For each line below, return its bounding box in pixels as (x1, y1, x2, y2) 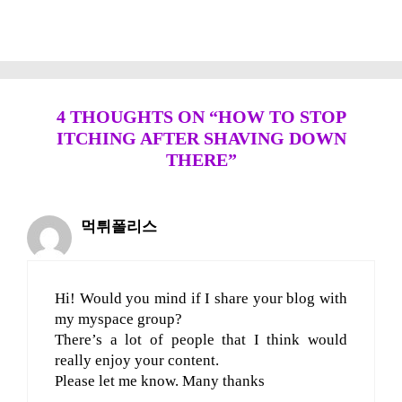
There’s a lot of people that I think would (55, 330, 347, 348)
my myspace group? (55, 310, 182, 328)
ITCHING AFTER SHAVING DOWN (56, 127, 346, 148)
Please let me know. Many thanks (55, 371, 265, 389)
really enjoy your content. (55, 351, 219, 369)
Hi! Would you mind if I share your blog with (55, 289, 347, 307)
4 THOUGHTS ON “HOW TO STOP (56, 106, 346, 127)
